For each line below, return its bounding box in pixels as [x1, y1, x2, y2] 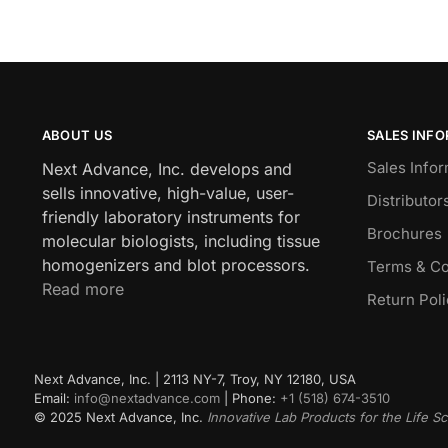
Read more [41, 279, 124, 300]
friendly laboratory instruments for [41, 207, 300, 228]
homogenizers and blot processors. [41, 255, 310, 276]
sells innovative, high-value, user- [41, 183, 294, 204]
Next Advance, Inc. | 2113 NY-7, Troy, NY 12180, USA [34, 371, 357, 388]
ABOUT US [41, 126, 113, 143]
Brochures [366, 224, 442, 244]
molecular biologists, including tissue [41, 231, 320, 252]
